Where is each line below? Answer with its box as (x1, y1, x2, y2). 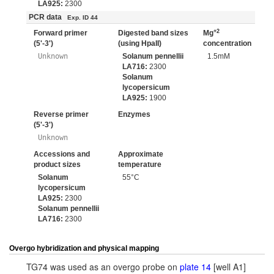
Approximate (118, 150, 163, 158)
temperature (118, 160, 161, 169)
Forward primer (34, 29, 87, 37)
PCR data (28, 13, 67, 21)
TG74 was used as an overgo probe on (26, 261, 180, 273)
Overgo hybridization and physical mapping (9, 244, 159, 253)
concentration (203, 39, 251, 48)
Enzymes (118, 110, 150, 119)
